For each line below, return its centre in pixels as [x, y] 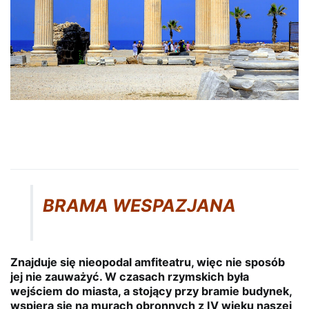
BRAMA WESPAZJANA [140, 206]
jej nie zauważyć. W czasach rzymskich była [130, 277]
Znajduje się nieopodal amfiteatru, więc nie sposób [148, 262]
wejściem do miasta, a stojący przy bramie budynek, [151, 291]
